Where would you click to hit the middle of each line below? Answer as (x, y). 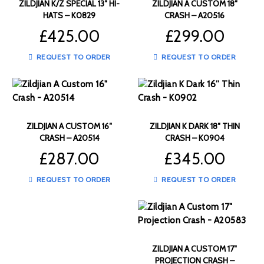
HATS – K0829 (70, 16)
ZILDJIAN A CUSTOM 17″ (195, 249)
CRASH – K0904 (194, 138)
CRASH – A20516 (195, 16)
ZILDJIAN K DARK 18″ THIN (194, 126)
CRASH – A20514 (69, 138)
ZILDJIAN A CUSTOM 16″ (70, 126)
